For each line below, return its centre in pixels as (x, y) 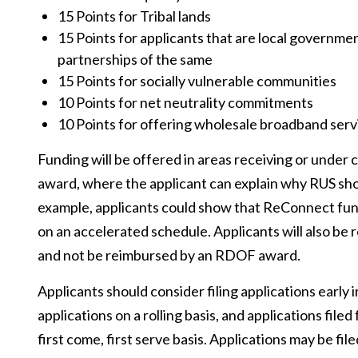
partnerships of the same (135, 59)
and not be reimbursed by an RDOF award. (169, 255)
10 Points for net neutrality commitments (185, 102)
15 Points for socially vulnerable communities (197, 81)
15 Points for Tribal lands (134, 16)
